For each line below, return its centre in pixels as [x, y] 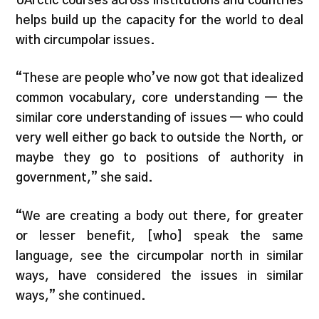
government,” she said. [85, 178]
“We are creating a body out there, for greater [159, 216]
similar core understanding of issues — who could [159, 118]
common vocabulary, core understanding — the [159, 98]
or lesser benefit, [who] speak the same [159, 236]
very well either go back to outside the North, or [159, 138]
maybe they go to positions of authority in [159, 158]
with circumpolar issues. [86, 40]
